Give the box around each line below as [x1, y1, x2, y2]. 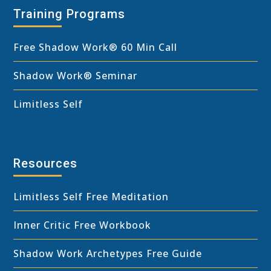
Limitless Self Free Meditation [13, 189, 169, 203]
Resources [13, 155, 78, 171]
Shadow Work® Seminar [13, 68, 138, 82]
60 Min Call [118, 40, 178, 54]
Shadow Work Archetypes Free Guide [13, 246, 203, 260]
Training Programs [13, 6, 126, 21]
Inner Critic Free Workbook [13, 218, 152, 232]
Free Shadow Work [13, 40, 109, 54]
